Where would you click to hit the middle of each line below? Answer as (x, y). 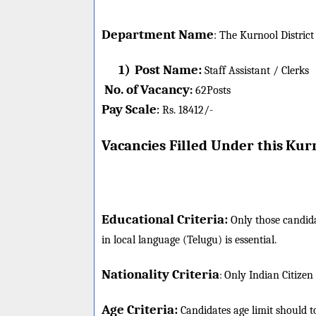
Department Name (158, 35)
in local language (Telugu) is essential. (189, 240)
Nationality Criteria (160, 274)
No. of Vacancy (147, 90)
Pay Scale (129, 109)
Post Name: (168, 70)
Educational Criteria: (165, 219)
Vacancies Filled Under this (192, 145)
